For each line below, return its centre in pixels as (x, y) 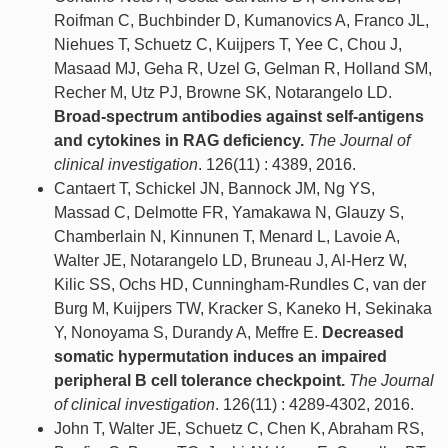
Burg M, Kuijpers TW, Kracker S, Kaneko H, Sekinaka (243, 309)
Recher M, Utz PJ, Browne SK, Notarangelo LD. (223, 93)
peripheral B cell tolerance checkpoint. (199, 381)
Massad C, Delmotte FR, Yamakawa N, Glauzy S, (229, 213)
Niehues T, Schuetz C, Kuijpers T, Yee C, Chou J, (228, 45)
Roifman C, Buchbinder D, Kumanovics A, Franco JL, (241, 21)
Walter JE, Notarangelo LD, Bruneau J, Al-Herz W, (230, 261)
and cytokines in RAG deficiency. (179, 141)
